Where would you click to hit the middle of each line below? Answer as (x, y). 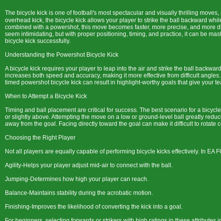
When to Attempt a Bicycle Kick (46, 96)
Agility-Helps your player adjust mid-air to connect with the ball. (89, 165)
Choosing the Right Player (40, 138)
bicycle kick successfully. (38, 41)
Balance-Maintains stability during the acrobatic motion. (79, 193)
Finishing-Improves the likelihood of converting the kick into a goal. (94, 207)
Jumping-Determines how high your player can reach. (77, 179)
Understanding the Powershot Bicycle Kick (62, 55)
